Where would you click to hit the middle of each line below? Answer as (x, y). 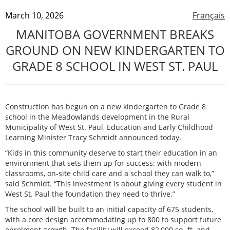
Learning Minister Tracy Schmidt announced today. (93, 137)
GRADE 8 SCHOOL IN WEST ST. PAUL (115, 66)
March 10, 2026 (34, 15)
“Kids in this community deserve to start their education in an (111, 152)
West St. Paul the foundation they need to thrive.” (90, 194)
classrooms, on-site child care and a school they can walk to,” (110, 173)
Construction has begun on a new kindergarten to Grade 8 (106, 106)
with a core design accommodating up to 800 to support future (113, 219)
